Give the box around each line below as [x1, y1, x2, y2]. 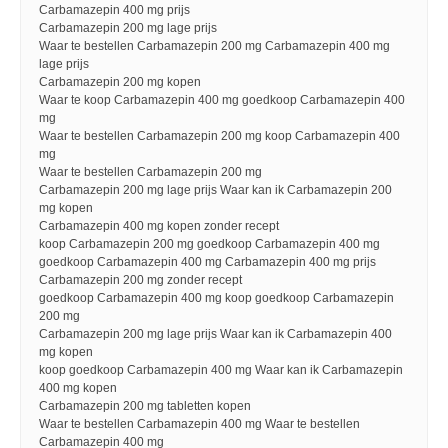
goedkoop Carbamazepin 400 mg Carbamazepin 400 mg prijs [39, 255, 376, 269]
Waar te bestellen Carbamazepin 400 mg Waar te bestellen [39, 417, 360, 431]
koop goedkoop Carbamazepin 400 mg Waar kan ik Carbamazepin [39, 363, 403, 377]
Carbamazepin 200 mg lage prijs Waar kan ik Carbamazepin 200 [39, 183, 392, 197]
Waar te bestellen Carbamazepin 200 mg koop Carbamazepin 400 [39, 129, 400, 143]
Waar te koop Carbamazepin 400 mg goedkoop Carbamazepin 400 [39, 93, 405, 107]
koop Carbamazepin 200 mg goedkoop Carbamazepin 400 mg [39, 237, 380, 251]
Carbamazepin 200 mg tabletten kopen [39, 399, 251, 413]
